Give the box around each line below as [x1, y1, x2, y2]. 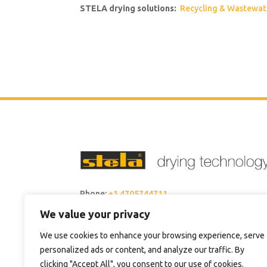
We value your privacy [40, 208, 150, 220]
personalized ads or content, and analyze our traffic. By [40, 245, 244, 254]
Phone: [80, 189, 107, 199]
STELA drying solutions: [80, 4, 179, 14]
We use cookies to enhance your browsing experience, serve [40, 231, 265, 240]
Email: [80, 211, 104, 221]
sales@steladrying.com [105, 211, 196, 221]
